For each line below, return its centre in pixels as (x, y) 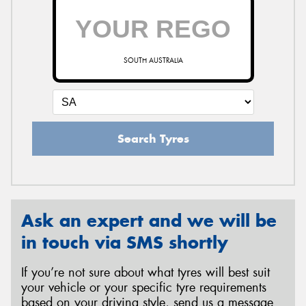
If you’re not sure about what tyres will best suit (145, 273)
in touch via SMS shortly (125, 242)
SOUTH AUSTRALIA (153, 60)
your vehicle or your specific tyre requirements (144, 288)
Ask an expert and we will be (149, 220)
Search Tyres (153, 138)
